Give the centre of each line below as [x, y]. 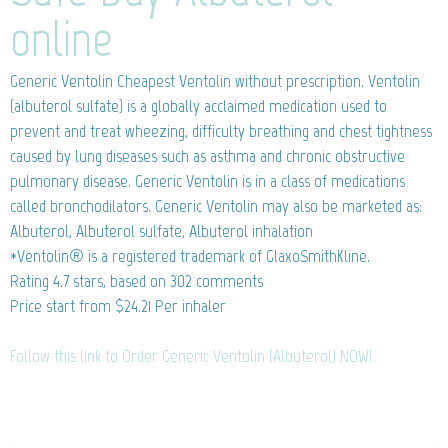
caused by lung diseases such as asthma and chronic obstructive [207, 155]
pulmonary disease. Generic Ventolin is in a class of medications [207, 180]
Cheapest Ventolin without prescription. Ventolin [268, 80]
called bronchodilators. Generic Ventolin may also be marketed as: [216, 205]
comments [227, 280]
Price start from [62, 305]
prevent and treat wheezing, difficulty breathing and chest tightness [221, 130]
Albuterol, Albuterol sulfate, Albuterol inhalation [161, 230]
